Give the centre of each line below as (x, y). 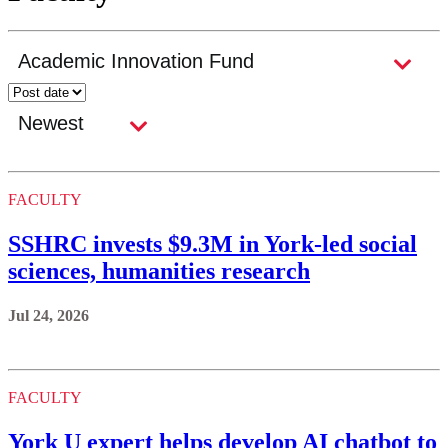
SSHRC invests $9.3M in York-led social (212, 244)
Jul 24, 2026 (48, 316)
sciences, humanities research (159, 271)
